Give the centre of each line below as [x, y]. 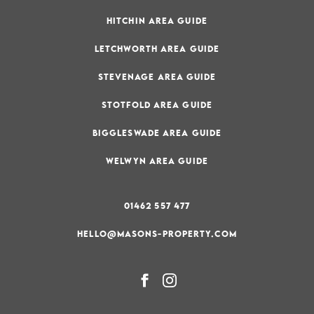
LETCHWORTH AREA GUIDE [157, 49]
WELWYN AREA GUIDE [157, 161]
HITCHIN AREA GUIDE [157, 21]
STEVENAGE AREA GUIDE [157, 77]
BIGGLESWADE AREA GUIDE [157, 133]
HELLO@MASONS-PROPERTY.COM [157, 234]
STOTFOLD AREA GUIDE [157, 105]
